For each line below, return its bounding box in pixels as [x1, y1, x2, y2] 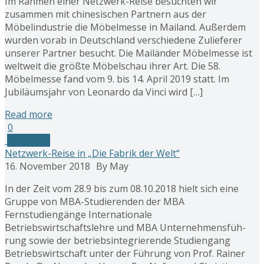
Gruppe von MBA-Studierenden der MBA [5, 194, 184, 208]
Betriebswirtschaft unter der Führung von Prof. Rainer [5, 246, 245, 260]
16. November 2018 [5, 159, 90, 173]
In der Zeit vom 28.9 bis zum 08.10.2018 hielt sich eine [5, 181, 239, 195]
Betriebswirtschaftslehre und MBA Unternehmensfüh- [5, 220, 246, 234]
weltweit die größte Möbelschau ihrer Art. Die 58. [5, 59, 220, 72]
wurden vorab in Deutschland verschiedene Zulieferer [5, 33, 242, 47]
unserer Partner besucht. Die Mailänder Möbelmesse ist [5, 46, 252, 60]
